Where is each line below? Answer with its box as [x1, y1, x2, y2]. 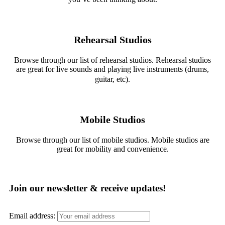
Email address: [9, 211, 57, 220]
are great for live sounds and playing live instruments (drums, [16, 64, 209, 73]
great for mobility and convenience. [56, 144, 169, 153]
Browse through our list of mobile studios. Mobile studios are [16, 135, 209, 144]
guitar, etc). [95, 74, 130, 83]
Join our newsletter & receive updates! [9, 182, 166, 193]
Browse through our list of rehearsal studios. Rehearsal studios [14, 55, 211, 64]
